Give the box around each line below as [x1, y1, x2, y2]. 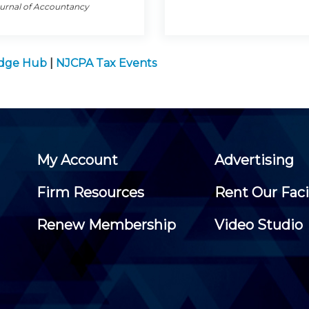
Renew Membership [36, 216, 176, 233]
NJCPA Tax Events [56, 56, 157, 70]
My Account [36, 151, 118, 168]
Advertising [215, 151, 295, 168]
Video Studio [215, 216, 303, 233]
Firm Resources [36, 183, 144, 201]
